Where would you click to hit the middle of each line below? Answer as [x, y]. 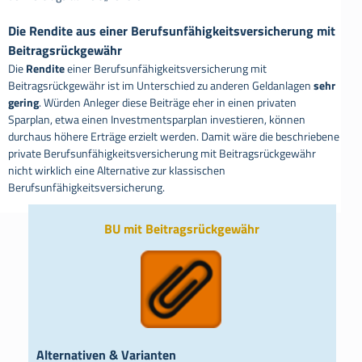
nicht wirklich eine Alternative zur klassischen [117, 170]
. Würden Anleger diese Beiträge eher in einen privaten [168, 103]
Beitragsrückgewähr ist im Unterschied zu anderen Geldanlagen [161, 86]
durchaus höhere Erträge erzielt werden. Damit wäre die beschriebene [174, 137]
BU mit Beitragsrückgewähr [182, 229]
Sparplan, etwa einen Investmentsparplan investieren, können [157, 120]
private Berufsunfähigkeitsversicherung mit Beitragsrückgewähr [162, 154]
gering [23, 103]
